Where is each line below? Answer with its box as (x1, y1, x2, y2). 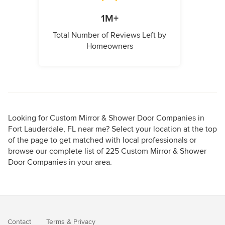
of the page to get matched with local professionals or (8, 135, 196, 146)
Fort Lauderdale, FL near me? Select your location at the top (8, 124, 217, 135)
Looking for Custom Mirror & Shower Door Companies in (8, 113, 204, 124)
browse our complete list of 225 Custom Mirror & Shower (8, 146, 206, 157)
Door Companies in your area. (8, 157, 112, 168)
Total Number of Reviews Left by (53, 30, 166, 41)
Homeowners (86, 41, 133, 52)
